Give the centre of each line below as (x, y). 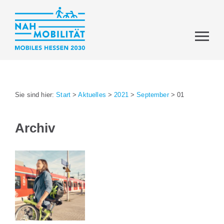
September (153, 95)
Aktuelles (92, 95)
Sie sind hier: (36, 95)
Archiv (35, 128)
